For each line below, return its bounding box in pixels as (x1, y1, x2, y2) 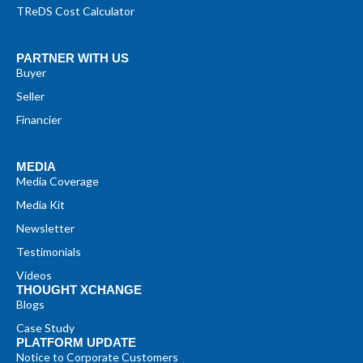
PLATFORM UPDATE (16, 335, 136, 349)
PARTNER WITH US (16, 50, 129, 65)
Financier (16, 112, 62, 126)
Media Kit (16, 197, 65, 211)
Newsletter (16, 220, 75, 235)
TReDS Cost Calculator (16, 3, 135, 18)
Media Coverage (16, 173, 99, 188)
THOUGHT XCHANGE (16, 282, 142, 297)
